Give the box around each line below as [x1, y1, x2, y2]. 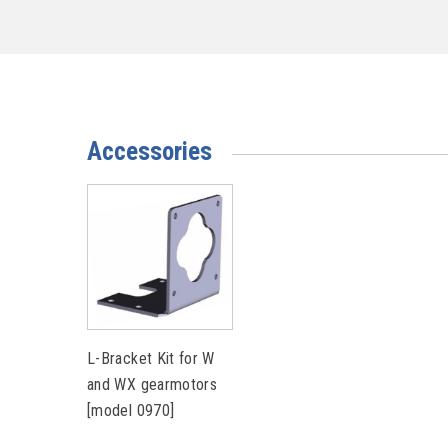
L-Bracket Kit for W [87, 348, 215, 368]
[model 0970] [87, 400, 175, 420]
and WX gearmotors [87, 374, 218, 394]
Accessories [87, 136, 212, 166]
